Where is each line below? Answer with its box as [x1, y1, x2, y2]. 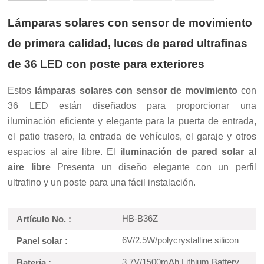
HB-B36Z [120, 213, 159, 224]
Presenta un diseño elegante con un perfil [50, 162, 256, 173]
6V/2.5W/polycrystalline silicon [120, 235, 239, 246]
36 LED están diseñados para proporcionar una [8, 101, 256, 111]
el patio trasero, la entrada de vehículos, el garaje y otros [8, 131, 256, 142]
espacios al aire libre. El [8, 147, 120, 157]
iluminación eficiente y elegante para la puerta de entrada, [8, 116, 256, 127]
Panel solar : [16, 236, 68, 246]
